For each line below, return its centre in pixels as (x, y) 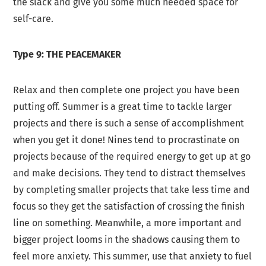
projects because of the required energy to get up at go (132, 157)
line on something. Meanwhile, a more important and (128, 223)
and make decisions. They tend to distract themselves (129, 173)
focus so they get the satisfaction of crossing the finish (129, 207)
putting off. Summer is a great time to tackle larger (123, 107)
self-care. (34, 19)
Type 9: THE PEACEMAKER (67, 55)
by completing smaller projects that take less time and (132, 190)
